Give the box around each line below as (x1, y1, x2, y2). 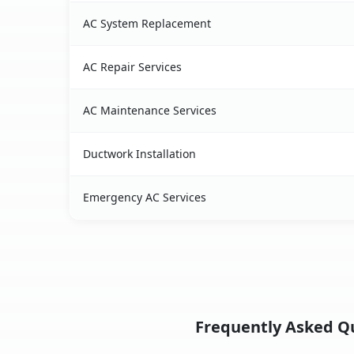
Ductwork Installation (83, 146, 196, 162)
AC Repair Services (83, 59, 182, 75)
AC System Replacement (83, 16, 211, 32)
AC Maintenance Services (83, 103, 217, 119)
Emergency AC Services (83, 190, 206, 205)
